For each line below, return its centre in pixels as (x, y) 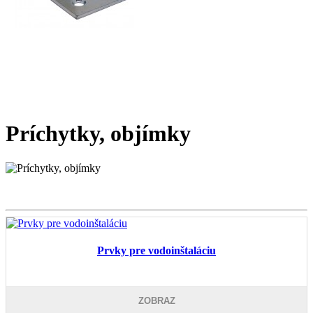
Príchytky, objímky (98, 134)
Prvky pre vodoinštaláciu (156, 251)
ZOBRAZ (156, 301)
